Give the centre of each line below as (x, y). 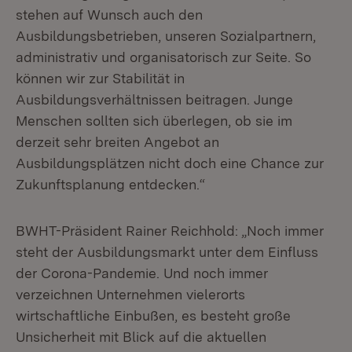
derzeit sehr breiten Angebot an (117, 142)
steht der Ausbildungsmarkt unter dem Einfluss (167, 252)
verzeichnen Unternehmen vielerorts (130, 294)
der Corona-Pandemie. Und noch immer (142, 273)
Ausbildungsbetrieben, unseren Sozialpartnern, (166, 36)
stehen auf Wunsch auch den (109, 15)
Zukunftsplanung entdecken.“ (110, 184)
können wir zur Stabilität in (100, 78)
